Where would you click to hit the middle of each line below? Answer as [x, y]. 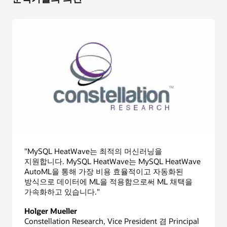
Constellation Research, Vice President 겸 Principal [112, 221]
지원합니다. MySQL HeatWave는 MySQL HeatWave [112, 161]
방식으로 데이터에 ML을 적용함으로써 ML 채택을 [108, 181]
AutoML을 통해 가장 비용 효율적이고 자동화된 [104, 171]
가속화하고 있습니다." [62, 191]
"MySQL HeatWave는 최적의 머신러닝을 [93, 151]
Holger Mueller [51, 211]
